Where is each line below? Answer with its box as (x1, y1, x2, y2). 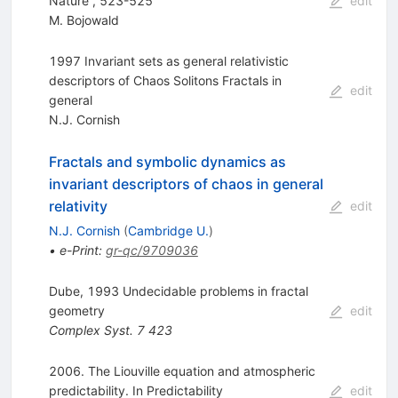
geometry (48, 303, 105, 319)
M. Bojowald (48, 12, 119, 28)
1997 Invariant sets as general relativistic (48, 53, 289, 69)
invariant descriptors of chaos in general (48, 175, 323, 194)
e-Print (59, 243, 99, 259)
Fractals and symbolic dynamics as (48, 153, 286, 171)
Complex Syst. (48, 322, 133, 338)
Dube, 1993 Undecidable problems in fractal (48, 283, 308, 299)
